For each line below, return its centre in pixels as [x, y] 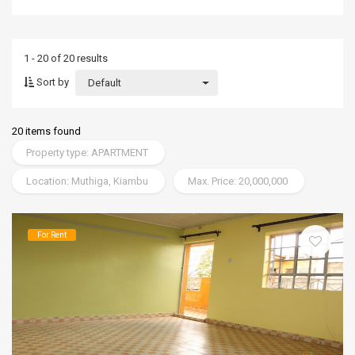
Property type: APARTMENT [87, 153]
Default [105, 83]
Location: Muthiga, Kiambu [87, 181]
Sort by [52, 82]
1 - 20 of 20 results [66, 58]
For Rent [52, 235]
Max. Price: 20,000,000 [238, 181]
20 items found [46, 131]
